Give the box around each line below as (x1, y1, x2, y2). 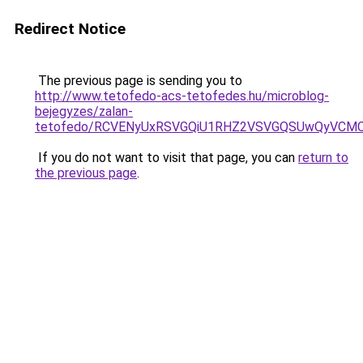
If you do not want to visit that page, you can (35, 150, 298, 165)
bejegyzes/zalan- (35, 104, 133, 119)
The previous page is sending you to (35, 73, 242, 88)
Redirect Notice (15, 19, 126, 38)
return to (298, 150, 348, 165)
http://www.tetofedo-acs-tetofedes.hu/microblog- (35, 88, 329, 104)
